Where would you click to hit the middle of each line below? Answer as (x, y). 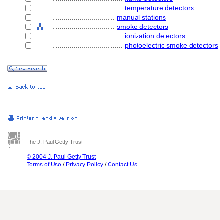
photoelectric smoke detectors (171, 45)
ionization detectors (155, 36)
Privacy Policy (84, 165)
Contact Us (122, 165)
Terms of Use (44, 165)
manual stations (141, 17)
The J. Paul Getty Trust (55, 142)
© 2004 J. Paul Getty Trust (61, 157)
